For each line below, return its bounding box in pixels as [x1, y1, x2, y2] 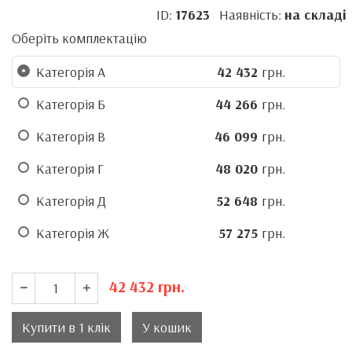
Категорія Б [36, 95, 105, 114]
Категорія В [36, 127, 105, 146]
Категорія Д [36, 192, 106, 211]
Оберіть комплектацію [12, 29, 147, 48]
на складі [284, 5, 346, 24]
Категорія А [36, 63, 105, 82]
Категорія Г [36, 159, 103, 178]
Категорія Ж [36, 224, 109, 243]
